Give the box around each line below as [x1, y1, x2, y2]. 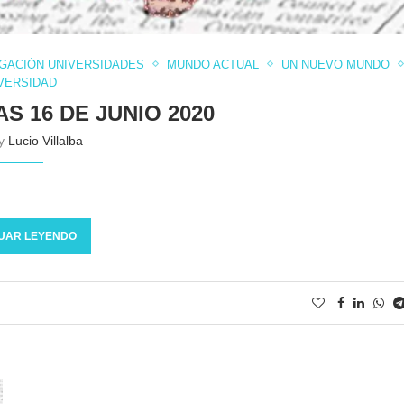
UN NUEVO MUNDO [281, 57, 390, 71]
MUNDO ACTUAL [167, 57, 260, 71]
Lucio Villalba [8, 133, 84, 148]
